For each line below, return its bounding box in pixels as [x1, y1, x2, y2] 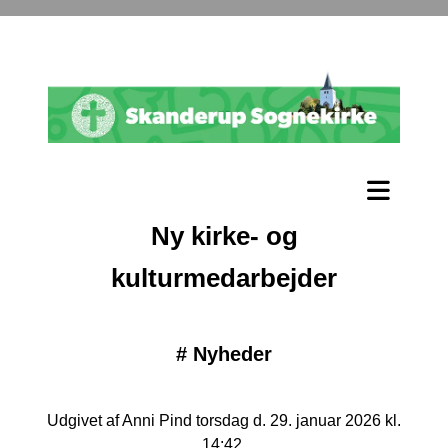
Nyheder [193, 342, 272, 365]
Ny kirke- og [150, 220, 298, 251]
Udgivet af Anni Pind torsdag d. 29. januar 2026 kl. [47, 411, 401, 429]
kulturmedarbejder [111, 262, 337, 293]
